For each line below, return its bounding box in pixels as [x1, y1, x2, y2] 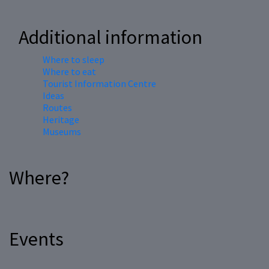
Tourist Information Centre [43, 77, 156, 90]
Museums [43, 125, 81, 138]
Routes [43, 101, 72, 114]
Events [9, 227, 64, 252]
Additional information [19, 25, 202, 50]
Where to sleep [43, 53, 104, 66]
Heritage [43, 113, 79, 126]
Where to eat [43, 65, 96, 78]
